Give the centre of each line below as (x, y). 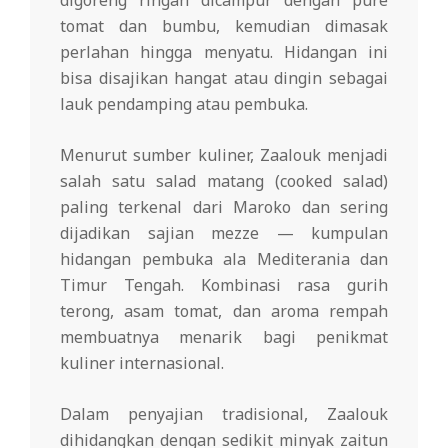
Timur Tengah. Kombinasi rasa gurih (224, 284)
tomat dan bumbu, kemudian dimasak (224, 25)
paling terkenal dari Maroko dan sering (224, 206)
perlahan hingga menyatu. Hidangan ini (224, 51)
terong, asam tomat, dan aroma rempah (224, 310)
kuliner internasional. (142, 362)
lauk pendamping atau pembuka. (184, 103)
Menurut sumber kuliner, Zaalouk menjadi (224, 154)
